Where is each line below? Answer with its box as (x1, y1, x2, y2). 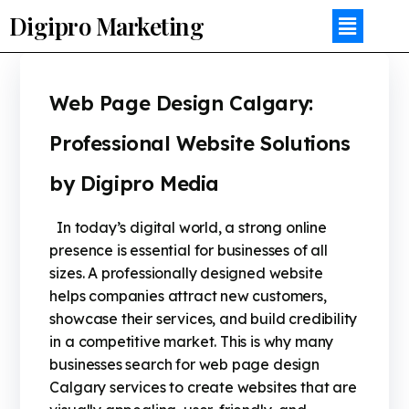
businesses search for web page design (49, 355, 320, 374)
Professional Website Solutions (49, 131, 351, 157)
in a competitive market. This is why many (49, 332, 334, 351)
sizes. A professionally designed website (49, 264, 323, 283)
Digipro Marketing (9, 9, 204, 42)
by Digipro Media (49, 171, 220, 197)
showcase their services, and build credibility (49, 309, 358, 329)
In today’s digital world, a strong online (49, 218, 327, 237)
